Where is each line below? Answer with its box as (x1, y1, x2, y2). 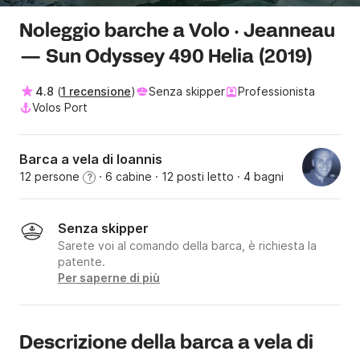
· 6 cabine (96, 170, 152, 184)
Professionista (238, 84, 315, 99)
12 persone (19, 170, 83, 184)
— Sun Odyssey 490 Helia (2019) (19, 45, 313, 71)
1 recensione (61, 84, 131, 99)
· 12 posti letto (152, 170, 234, 184)
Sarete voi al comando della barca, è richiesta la (58, 239, 317, 253)
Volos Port (32, 100, 88, 115)
